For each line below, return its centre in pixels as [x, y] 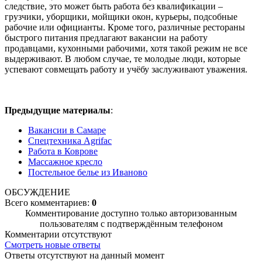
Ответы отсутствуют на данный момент [85, 255]
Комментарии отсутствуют [58, 234]
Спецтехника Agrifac [70, 140]
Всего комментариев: [48, 202]
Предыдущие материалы [58, 110]
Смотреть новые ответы [53, 244]
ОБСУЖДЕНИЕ [37, 192]
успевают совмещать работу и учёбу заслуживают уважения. [126, 69]
